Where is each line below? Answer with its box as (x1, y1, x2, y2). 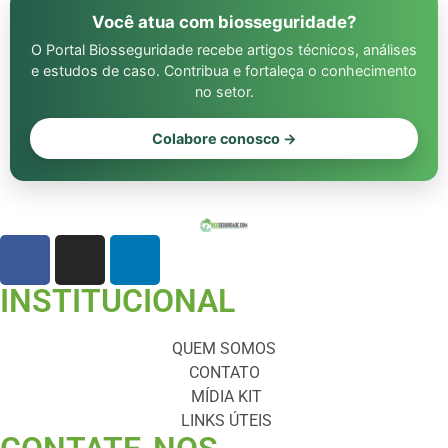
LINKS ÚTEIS (181, 411, 272, 431)
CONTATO (188, 363, 260, 383)
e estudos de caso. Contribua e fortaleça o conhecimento (31, 62, 417, 80)
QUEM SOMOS (172, 339, 276, 359)
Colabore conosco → (151, 130, 297, 148)
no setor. (194, 83, 254, 101)
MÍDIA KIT (191, 387, 262, 407)
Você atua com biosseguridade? (92, 12, 356, 33)
